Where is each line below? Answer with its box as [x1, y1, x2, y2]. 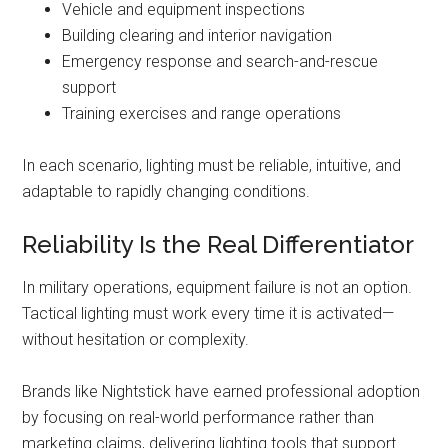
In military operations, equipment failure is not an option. [22, 278, 413, 297]
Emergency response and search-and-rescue [62, 52, 379, 71]
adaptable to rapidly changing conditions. [22, 182, 311, 201]
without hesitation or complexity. [22, 330, 250, 349]
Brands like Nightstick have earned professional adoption [22, 382, 421, 401]
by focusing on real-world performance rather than [22, 408, 375, 427]
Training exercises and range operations [62, 104, 342, 123]
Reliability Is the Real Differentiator [22, 230, 415, 259]
